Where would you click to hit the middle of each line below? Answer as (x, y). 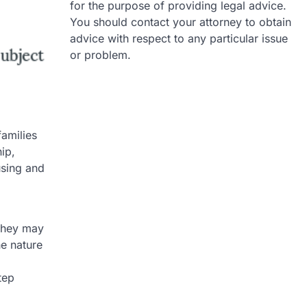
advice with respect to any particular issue (179, 38)
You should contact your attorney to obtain (181, 22)
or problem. (100, 55)
